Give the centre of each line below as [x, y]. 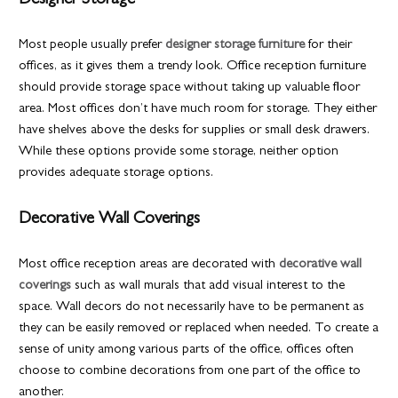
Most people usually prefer [92, 45]
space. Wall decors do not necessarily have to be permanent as [192, 307]
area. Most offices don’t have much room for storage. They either [198, 109]
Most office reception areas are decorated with [149, 265]
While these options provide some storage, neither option [179, 152]
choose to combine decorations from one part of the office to [190, 371]
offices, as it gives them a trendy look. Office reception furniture [193, 67]
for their [329, 45]
